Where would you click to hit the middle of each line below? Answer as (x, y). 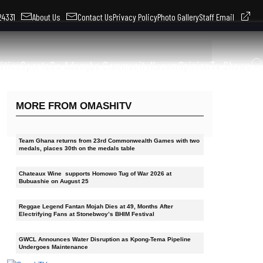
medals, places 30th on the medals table (77, 148)
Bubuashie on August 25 (54, 181)
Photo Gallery (178, 16)
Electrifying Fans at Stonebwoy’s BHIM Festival (87, 214)
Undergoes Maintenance (53, 247)
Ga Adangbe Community (100, 66)
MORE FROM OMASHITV (74, 106)
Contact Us (95, 16)
